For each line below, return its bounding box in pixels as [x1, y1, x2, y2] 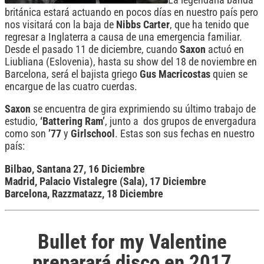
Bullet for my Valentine [37, 229, 227, 255]
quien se [210, 68, 247, 80]
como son [5, 128, 48, 140]
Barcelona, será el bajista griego [5, 68, 140, 80]
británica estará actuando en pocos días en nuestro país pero [5, 6, 258, 18]
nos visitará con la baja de [5, 18, 116, 31]
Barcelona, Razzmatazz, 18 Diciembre [5, 187, 163, 200]
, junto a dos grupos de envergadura [105, 115, 259, 128]
